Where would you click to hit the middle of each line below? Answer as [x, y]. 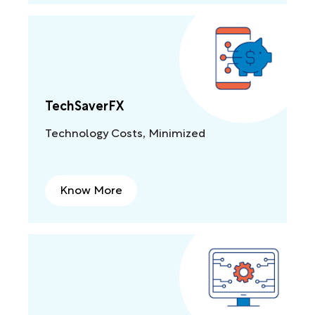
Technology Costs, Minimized [125, 134]
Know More [91, 191]
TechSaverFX [84, 107]
